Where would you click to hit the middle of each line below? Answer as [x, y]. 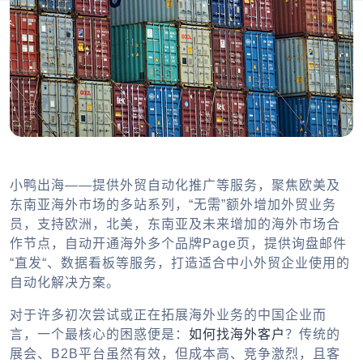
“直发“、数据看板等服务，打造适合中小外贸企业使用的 [180, 263]
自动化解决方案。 [65, 282]
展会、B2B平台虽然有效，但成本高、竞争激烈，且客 [175, 353]
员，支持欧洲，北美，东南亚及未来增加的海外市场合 [175, 224]
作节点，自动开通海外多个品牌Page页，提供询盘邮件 [178, 243]
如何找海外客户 [237, 334]
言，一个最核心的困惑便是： [99, 334]
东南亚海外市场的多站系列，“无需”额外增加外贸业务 [173, 204]
